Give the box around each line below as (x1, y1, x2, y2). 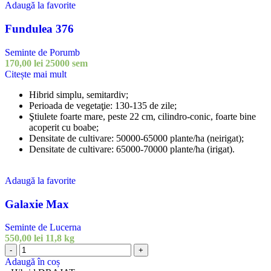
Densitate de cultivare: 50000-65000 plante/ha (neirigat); (29, 132, 244, 143)
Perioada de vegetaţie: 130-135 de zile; (29, 100, 177, 111)
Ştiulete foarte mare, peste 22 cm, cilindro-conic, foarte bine (29, 111, 256, 122)
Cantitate (19, 243, 53, 254)
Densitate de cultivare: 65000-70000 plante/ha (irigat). (29, 143, 235, 154)
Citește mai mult (5, 68, 67, 79)
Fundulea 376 (5, 22, 74, 36)
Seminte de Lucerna (5, 222, 81, 233)
